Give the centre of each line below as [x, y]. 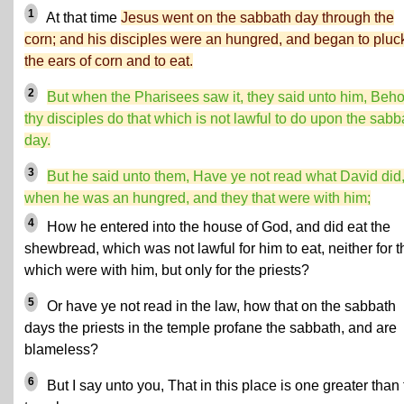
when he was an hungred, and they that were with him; [197, 198]
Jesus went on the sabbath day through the [257, 18]
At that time [82, 18]
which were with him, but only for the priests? [167, 270]
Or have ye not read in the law [142, 306]
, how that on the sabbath [316, 306]
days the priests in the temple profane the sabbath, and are [211, 328]
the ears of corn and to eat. [109, 61]
